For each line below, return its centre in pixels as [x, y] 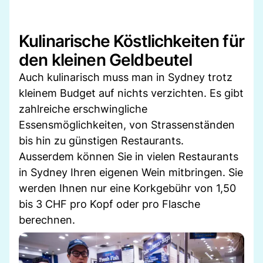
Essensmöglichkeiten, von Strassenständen [127, 124]
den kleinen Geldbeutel [106, 60]
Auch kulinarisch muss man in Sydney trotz [126, 77]
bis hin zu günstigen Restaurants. [101, 140]
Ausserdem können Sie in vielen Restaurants [129, 156]
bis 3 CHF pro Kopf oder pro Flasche [109, 204]
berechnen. [47, 220]
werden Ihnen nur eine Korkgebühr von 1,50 [127, 188]
